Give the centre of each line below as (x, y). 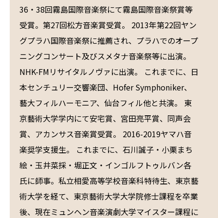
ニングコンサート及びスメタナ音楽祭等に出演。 (105, 56)
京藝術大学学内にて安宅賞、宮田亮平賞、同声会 (105, 118)
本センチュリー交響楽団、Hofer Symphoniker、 (106, 87)
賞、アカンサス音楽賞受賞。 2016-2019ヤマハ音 (106, 134)
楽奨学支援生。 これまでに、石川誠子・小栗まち (106, 149)
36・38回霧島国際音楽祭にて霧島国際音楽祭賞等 (106, 9)
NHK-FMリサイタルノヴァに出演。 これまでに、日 (109, 72)
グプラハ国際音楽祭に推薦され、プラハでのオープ (109, 40)
